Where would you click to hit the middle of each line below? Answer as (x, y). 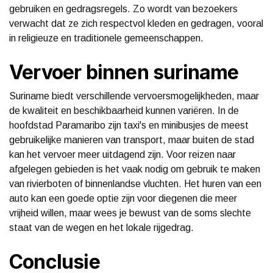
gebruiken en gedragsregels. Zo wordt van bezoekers (123, 9)
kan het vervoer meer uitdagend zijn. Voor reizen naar (122, 154)
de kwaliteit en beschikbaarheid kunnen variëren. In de (124, 110)
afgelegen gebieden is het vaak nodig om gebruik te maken (135, 169)
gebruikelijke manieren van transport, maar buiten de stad (132, 140)
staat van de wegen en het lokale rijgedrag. (101, 227)
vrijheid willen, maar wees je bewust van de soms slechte (130, 213)
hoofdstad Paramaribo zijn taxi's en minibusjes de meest (129, 125)
